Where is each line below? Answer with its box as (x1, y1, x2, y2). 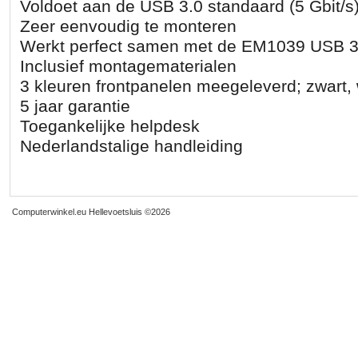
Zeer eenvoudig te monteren (19, 17, 237, 36)
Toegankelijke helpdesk (19, 117, 200, 136)
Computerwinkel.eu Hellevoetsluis (12, 207, 142, 217)
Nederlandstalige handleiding (19, 137, 243, 156)
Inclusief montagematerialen (19, 57, 237, 76)
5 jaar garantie (19, 97, 130, 116)
